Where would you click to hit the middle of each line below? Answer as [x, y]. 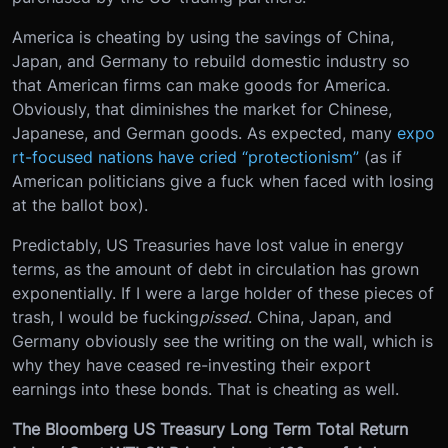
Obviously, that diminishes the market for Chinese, [202, 108]
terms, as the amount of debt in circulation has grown [215, 268]
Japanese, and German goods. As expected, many [204, 132]
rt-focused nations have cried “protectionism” [185, 156]
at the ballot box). [80, 204]
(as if [383, 156]
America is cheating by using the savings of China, [203, 36]
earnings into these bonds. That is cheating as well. [205, 388]
